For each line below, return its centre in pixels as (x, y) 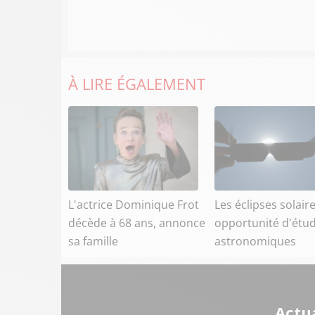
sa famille (93, 241)
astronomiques (255, 241)
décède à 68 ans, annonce (137, 223)
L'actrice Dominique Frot (134, 205)
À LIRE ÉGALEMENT (137, 84)
